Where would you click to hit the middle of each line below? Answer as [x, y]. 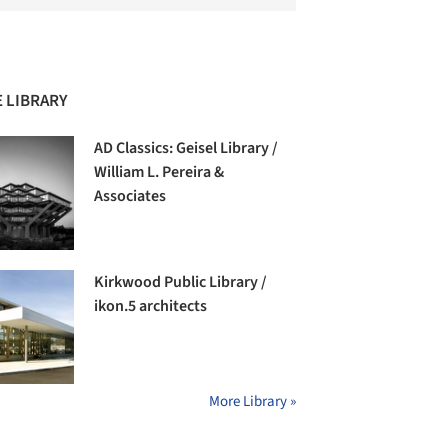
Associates [130, 195]
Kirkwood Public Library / [181, 282]
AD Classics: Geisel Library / [186, 147]
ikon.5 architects [151, 306]
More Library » [252, 402]
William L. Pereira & [159, 171]
